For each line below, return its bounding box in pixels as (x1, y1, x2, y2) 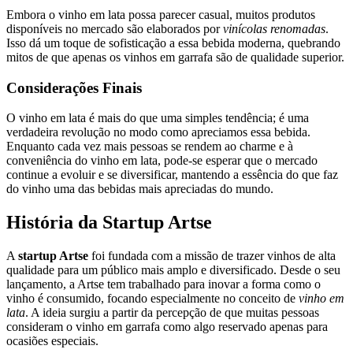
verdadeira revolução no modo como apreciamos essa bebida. (6, 125, 310, 139)
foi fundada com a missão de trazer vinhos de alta (88, 249, 336, 263)
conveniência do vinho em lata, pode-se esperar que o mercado (6, 154, 318, 168)
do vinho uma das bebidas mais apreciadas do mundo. (6, 182, 273, 196)
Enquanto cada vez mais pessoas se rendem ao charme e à (6, 139, 293, 154)
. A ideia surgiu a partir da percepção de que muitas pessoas (25, 306, 319, 320)
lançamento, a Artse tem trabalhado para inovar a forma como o (6, 277, 321, 292)
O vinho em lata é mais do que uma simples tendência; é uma (6, 111, 309, 125)
